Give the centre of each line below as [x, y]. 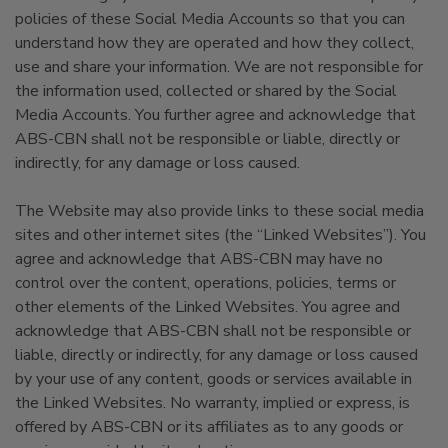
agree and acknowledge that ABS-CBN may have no [199, 259]
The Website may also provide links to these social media [219, 211]
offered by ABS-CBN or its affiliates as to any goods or [209, 427]
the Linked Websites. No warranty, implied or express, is [212, 403]
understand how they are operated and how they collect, [214, 43]
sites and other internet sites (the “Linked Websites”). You [220, 235]
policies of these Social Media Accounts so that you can [210, 19]
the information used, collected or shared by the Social [206, 91]
